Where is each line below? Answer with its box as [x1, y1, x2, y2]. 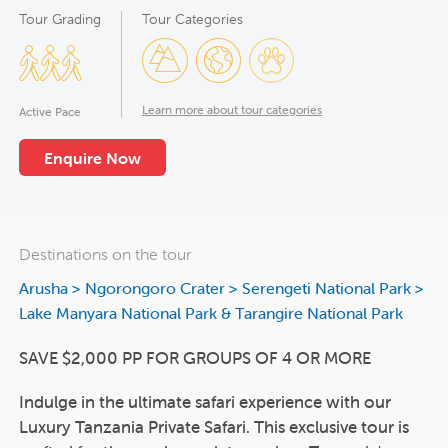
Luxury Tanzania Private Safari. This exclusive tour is [19, 415, 409, 438]
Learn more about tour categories [142, 101, 322, 117]
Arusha [19, 277, 68, 298]
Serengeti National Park [241, 277, 411, 298]
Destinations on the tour [19, 243, 191, 264]
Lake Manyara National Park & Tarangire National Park [19, 302, 403, 323]
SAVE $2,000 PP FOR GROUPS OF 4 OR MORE [19, 346, 371, 369]
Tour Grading [19, 9, 101, 28]
